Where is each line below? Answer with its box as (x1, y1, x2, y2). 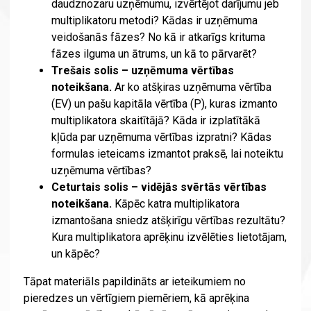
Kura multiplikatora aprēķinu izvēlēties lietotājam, (51, 230, 287, 244)
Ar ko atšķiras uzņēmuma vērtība (111, 81, 271, 94)
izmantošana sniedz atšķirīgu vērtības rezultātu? (51, 214, 285, 228)
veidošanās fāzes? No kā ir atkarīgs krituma (51, 31, 265, 44)
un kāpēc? (51, 247, 100, 261)
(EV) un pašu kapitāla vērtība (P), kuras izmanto (51, 97, 278, 111)
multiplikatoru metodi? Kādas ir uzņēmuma (51, 14, 258, 28)
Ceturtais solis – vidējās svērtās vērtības (51, 180, 267, 194)
